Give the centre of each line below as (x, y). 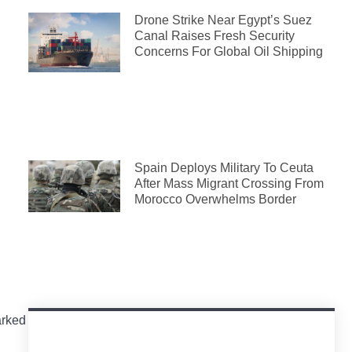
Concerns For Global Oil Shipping (229, 51)
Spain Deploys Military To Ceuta (224, 168)
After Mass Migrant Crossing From (229, 184)
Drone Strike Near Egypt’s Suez (223, 20)
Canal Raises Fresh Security (214, 35)
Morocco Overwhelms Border (215, 200)
